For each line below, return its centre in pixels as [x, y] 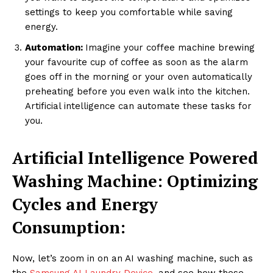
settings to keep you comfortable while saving [129, 12]
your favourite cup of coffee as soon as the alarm [136, 62]
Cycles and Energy [85, 204]
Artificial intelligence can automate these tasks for [138, 106]
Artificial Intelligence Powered [135, 158]
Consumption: [69, 228]
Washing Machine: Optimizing [135, 181]
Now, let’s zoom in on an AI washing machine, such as [133, 259]
